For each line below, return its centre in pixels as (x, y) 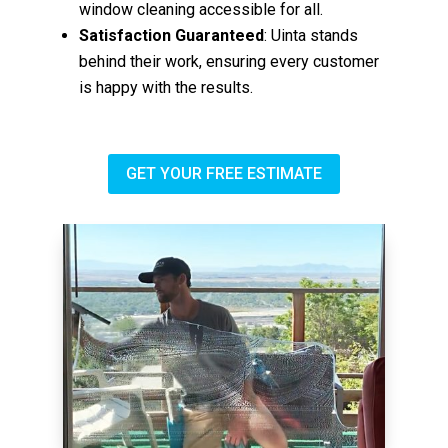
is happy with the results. (166, 87)
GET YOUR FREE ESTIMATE (223, 174)
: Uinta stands (311, 35)
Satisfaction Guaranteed (172, 35)
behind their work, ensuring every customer (229, 61)
